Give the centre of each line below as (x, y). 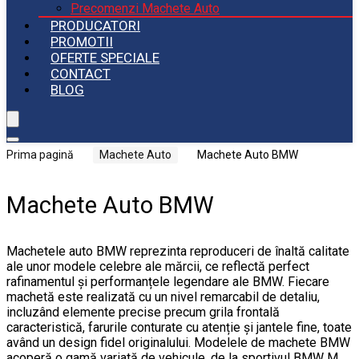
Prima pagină (40, 155)
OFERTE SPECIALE (105, 58)
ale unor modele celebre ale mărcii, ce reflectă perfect (158, 266)
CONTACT (81, 74)
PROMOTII (82, 42)
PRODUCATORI (95, 26)
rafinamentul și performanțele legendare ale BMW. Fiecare (168, 282)
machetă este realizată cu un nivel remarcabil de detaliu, (163, 297)
